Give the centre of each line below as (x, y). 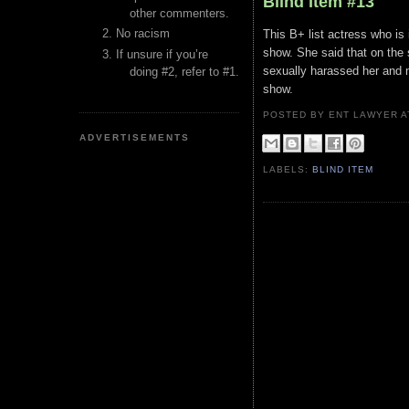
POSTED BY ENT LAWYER (332, 115)
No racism (143, 34)
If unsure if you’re (162, 54)
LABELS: (288, 170)
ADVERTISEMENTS (135, 137)
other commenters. (179, 13)
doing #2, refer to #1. (184, 71)
